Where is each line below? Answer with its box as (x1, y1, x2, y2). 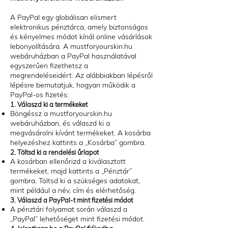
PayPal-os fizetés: (10, 90, 69, 99)
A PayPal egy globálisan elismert (10, 13, 117, 22)
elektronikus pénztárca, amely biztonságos (10, 22, 148, 32)
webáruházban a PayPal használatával (10, 51, 136, 61)
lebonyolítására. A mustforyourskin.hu (10, 42, 132, 51)
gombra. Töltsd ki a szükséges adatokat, (10, 176, 140, 185)
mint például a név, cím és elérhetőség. (10, 186, 136, 195)
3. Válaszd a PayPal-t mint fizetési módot (10, 196, 133, 204)
